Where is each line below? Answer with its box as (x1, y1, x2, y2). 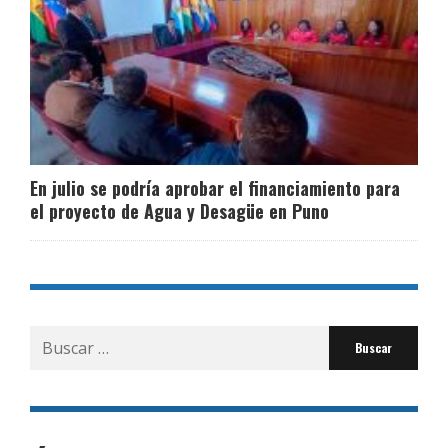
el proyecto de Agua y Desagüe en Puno (30, 197, 329, 224)
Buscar (29, 325, 81, 348)
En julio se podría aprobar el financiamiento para (30, 174, 400, 201)
